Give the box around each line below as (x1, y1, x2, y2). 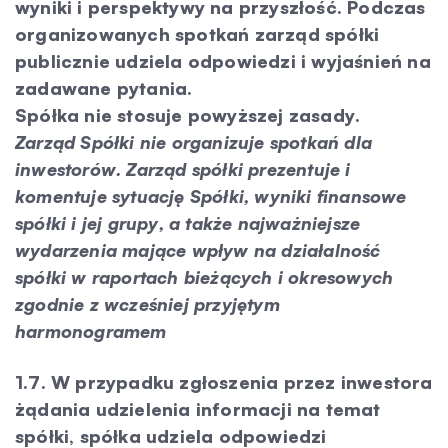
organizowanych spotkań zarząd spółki (15, 23, 380, 45)
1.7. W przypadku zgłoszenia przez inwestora (15, 371, 433, 393)
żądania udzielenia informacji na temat (15, 398, 381, 420)
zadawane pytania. (15, 77, 193, 99)
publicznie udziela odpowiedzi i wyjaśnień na (15, 50, 431, 72)
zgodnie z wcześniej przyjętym (15, 293, 280, 315)
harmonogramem (15, 320, 167, 342)
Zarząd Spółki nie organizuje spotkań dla (15, 131, 373, 153)
